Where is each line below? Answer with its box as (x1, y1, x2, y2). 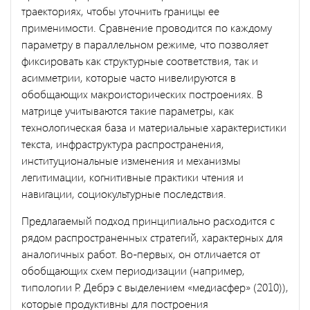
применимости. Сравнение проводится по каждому (21, 19, 272, 35)
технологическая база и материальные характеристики (21, 119, 286, 134)
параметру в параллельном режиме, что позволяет (21, 36, 268, 51)
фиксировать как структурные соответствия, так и (21, 53, 258, 68)
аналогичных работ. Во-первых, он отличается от (21, 246, 260, 261)
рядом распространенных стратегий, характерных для (21, 229, 283, 244)
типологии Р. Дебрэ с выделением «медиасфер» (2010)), (21, 279, 289, 294)
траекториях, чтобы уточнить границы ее (21, 3, 219, 18)
